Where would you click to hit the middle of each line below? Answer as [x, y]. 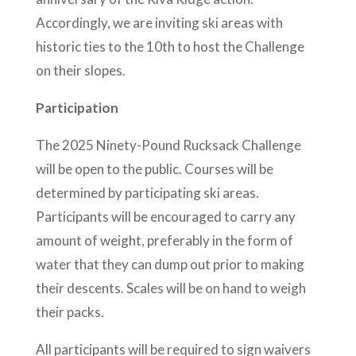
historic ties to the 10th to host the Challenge [170, 47]
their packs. [71, 312]
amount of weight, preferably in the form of [164, 241]
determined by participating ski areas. [147, 193]
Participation [77, 108]
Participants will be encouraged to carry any [165, 217]
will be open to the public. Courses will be [154, 169]
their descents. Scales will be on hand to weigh [170, 288]
